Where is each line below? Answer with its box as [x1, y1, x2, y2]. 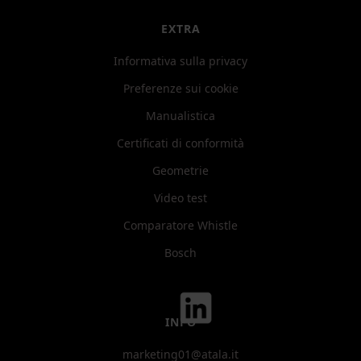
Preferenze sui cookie [122, 81, 239, 97]
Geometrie [152, 163, 209, 179]
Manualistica [146, 108, 215, 124]
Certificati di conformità [117, 135, 244, 151]
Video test [154, 190, 207, 206]
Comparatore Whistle [123, 218, 238, 234]
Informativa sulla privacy [114, 53, 247, 69]
